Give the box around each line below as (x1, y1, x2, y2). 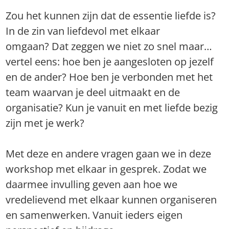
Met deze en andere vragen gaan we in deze (6, 146, 212, 161)
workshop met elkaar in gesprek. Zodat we (6, 162, 207, 176)
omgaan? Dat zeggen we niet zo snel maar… (6, 39, 213, 53)
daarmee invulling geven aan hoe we (6, 177, 178, 191)
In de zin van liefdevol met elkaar (6, 24, 161, 38)
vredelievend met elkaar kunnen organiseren (6, 192, 217, 207)
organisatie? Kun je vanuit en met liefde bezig (6, 100, 218, 114)
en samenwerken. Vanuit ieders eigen (6, 208, 183, 222)
